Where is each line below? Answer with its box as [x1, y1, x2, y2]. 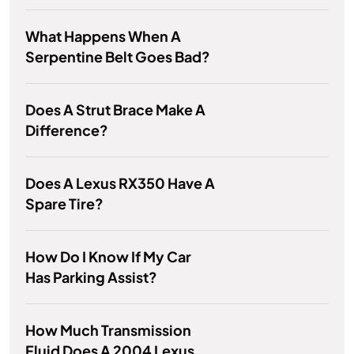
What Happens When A [25, 27, 181, 46]
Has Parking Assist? [25, 268, 157, 287]
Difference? [25, 121, 108, 140]
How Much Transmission [25, 321, 191, 340]
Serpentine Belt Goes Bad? [25, 47, 210, 66]
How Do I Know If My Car [25, 247, 191, 266]
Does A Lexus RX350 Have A [25, 174, 215, 193]
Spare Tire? [25, 194, 104, 213]
